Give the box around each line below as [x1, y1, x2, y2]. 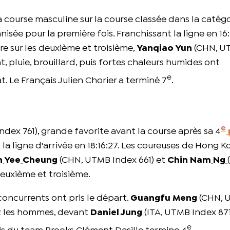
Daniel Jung [90, 209, 143, 217]
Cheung [23, 157, 58, 165]
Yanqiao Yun [137, 45, 193, 53]
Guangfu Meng [130, 195, 198, 203]
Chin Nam [167, 157, 212, 165]
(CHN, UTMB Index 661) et [57, 157, 168, 165]
